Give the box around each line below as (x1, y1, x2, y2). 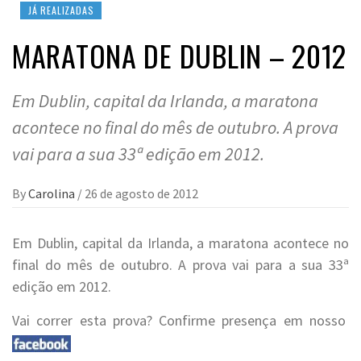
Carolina (28, 185, 77, 201)
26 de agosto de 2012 (85, 185, 198, 201)
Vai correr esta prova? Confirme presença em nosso (12, 311, 349, 330)
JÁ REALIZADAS (28, 3, 94, 17)
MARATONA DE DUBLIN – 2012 (12, 34, 346, 77)
